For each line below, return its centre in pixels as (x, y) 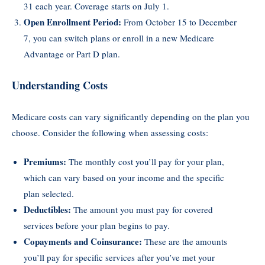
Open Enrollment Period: (72, 22)
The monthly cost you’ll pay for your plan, (145, 162)
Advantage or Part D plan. (72, 54)
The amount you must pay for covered (142, 210)
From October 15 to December (179, 22)
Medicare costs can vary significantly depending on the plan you (131, 116)
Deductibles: (47, 210)
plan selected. (49, 194)
